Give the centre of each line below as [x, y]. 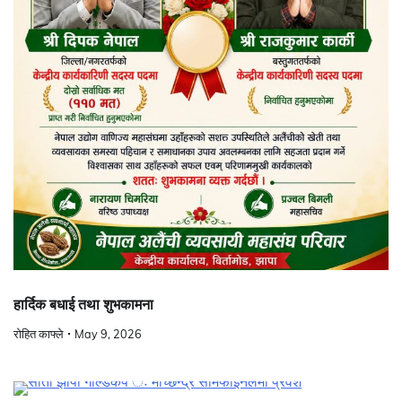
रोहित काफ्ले [39, 333]
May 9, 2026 [108, 333]
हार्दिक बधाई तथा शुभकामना [83, 304]
